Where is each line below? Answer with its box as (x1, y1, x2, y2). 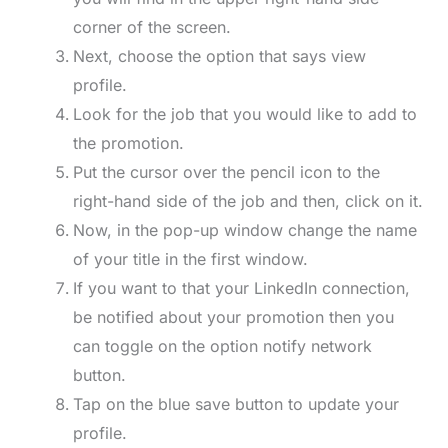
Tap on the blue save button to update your (72, 394, 399, 415)
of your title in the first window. (72, 249, 308, 270)
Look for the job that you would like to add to (72, 104, 417, 125)
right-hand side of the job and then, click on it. (72, 191, 423, 212)
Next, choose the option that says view (72, 46, 366, 67)
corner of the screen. (72, 17, 231, 38)
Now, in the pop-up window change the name (72, 220, 417, 241)
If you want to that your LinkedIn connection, (72, 278, 410, 299)
